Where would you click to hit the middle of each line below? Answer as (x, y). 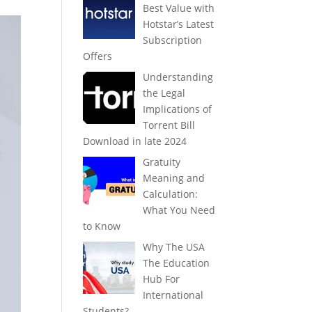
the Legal (164, 93)
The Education (176, 263)
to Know (102, 226)
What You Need (179, 210)
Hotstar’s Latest (178, 24)
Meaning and (173, 178)
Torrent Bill (169, 125)
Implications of (177, 109)
